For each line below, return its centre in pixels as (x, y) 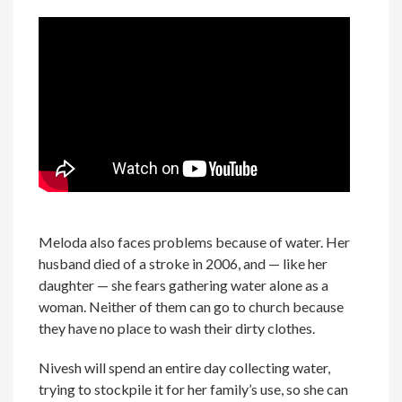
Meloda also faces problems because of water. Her (195, 242)
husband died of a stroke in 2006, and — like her (184, 264)
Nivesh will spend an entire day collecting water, (185, 368)
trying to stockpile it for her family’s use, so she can (194, 389)
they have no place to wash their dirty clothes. (177, 328)
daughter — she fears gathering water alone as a (184, 285)
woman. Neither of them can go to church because (192, 307)
